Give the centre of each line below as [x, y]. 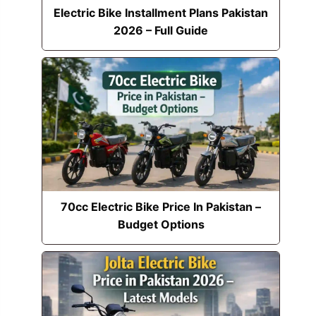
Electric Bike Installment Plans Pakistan [161, 12]
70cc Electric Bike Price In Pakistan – [161, 206]
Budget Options [161, 224]
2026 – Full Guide [161, 30]
